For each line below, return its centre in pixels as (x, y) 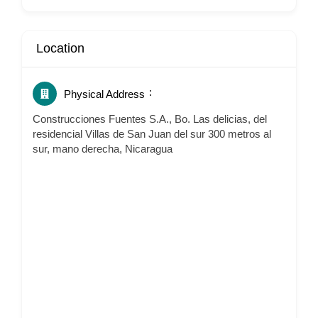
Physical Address (104, 94)
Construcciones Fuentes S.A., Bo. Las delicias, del (150, 119)
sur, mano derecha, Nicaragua (103, 149)
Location (60, 48)
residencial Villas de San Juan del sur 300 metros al (152, 134)
